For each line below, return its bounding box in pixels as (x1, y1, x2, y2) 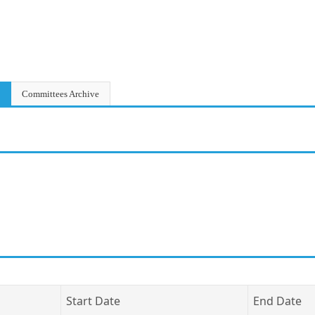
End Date (253, 293, 302, 309)
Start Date (66, 293, 120, 309)
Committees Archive (22, 89, 99, 99)
